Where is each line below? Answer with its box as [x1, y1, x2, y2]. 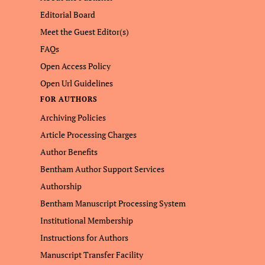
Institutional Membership [40, 215, 133, 226]
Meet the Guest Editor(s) [40, 26, 129, 37]
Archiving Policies [40, 112, 106, 123]
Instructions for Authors [40, 232, 128, 243]
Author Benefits [40, 146, 98, 157]
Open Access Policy [40, 60, 111, 72]
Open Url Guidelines [40, 77, 113, 89]
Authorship [40, 180, 82, 192]
